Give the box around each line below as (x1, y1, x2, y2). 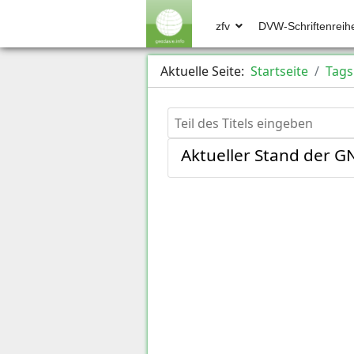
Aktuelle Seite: (160, 62, 250, 80)
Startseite (250, 62, 308, 80)
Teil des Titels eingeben (167, 107, 305, 125)
